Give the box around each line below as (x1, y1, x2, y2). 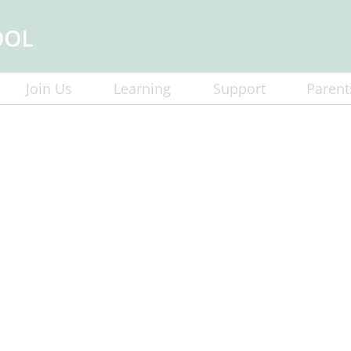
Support (212, 79, 266, 98)
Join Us (26, 79, 72, 98)
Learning (113, 79, 171, 98)
